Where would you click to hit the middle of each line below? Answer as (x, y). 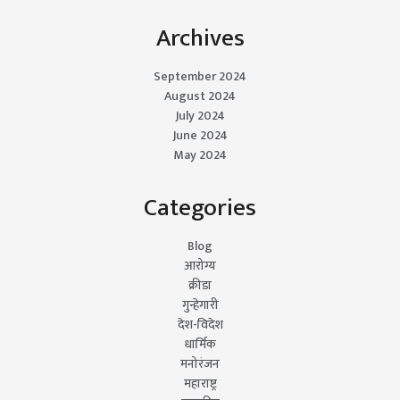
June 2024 (200, 135)
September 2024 (200, 76)
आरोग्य (200, 265)
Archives (200, 39)
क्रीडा (200, 285)
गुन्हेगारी (200, 304)
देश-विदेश (200, 324)
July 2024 (200, 115)
